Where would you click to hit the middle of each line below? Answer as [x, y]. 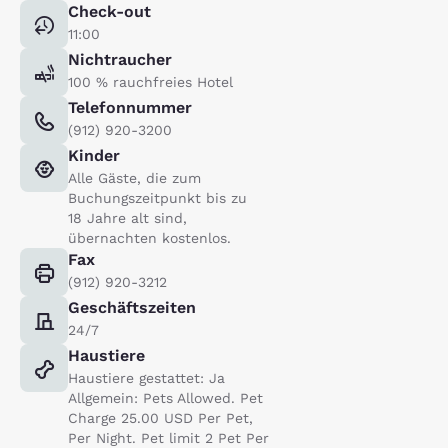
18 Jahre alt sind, [127, 217]
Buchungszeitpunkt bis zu [157, 197]
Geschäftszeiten [132, 307]
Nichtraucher [120, 59]
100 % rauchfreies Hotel [150, 81]
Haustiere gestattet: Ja [146, 377]
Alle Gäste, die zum [134, 177]
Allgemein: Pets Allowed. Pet [165, 397]
